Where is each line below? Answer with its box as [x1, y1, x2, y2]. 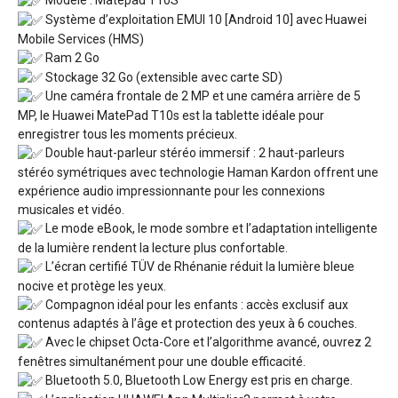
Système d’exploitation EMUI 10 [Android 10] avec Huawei [43, 12, 367, 27]
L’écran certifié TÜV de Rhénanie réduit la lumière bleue [43, 259, 354, 274]
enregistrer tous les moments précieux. [18, 127, 237, 142]
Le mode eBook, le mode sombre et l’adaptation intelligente [43, 220, 378, 235]
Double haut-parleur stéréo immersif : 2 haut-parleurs [43, 146, 345, 161]
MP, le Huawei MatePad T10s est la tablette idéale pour [18, 108, 324, 123]
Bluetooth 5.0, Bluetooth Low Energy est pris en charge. [43, 373, 353, 388]
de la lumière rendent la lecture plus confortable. [18, 240, 288, 255]
